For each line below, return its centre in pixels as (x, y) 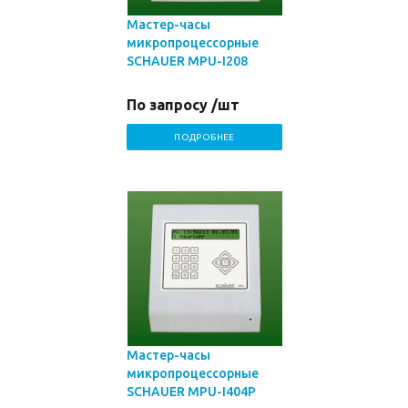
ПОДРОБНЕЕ (204, 137)
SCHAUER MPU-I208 (187, 61)
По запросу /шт (183, 105)
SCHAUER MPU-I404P (191, 392)
